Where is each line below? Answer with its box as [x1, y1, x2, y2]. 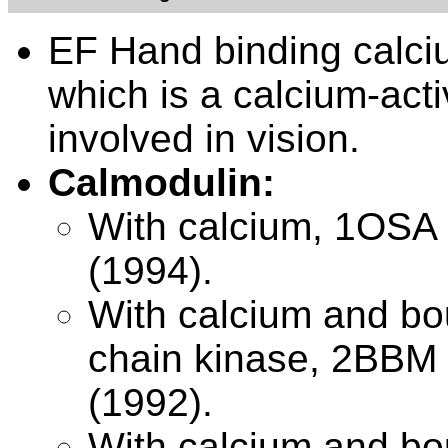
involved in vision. [48, 117, 360, 160]
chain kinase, [88, 337, 331, 380]
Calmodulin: [48, 161, 275, 204]
